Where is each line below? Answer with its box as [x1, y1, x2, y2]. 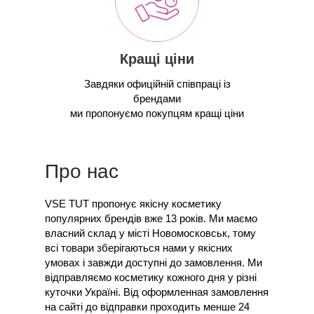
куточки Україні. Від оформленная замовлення [45, 286, 268, 298]
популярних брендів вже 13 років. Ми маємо [45, 212, 257, 224]
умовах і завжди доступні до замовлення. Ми [45, 257, 262, 268]
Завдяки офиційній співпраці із [83, 78, 231, 90]
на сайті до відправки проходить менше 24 [45, 301, 250, 313]
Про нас [45, 161, 118, 182]
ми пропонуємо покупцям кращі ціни [70, 107, 244, 119]
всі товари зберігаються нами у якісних [45, 242, 233, 254]
